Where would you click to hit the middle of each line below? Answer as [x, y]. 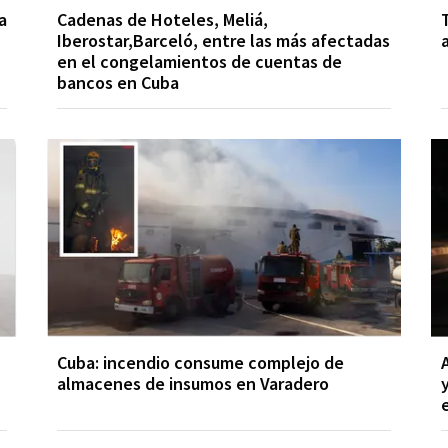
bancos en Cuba [118, 82]
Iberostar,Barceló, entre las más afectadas [224, 40]
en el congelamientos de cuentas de [200, 61]
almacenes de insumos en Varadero [193, 383]
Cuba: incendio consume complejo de [201, 362]
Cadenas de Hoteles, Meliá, [163, 19]
